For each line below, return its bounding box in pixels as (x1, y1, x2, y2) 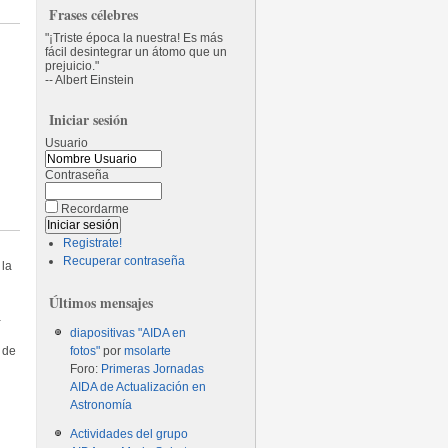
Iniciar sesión (49, 109, 129, 130)
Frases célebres (49, 4, 139, 25)
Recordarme (61, 202, 130, 216)
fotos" (70, 344, 101, 358)
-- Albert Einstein (45, 73, 135, 87)
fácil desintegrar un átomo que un (45, 45, 228, 59)
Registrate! (63, 236, 123, 250)
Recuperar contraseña (63, 254, 186, 268)
